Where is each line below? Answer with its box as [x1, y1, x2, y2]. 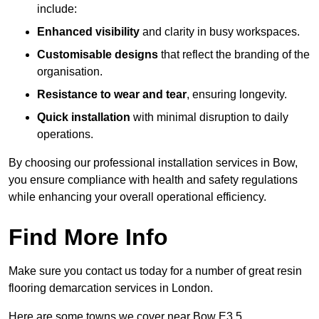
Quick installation [37, 111, 130, 124]
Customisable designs [37, 48, 158, 61]
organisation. [37, 66, 103, 78]
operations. [37, 128, 93, 141]
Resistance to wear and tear [37, 88, 187, 101]
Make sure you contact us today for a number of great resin [9, 265, 302, 278]
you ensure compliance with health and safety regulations [9, 174, 298, 187]
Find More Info [9, 224, 168, 251]
